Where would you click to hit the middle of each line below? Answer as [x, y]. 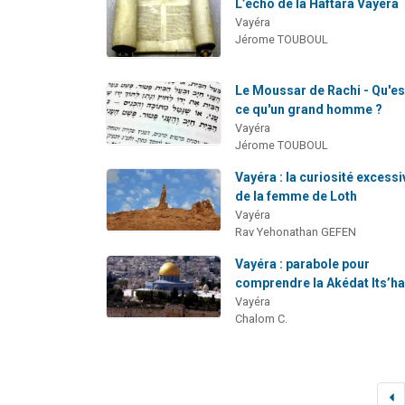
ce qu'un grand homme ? [309, 109]
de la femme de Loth [297, 196]
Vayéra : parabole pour [303, 264]
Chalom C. [262, 318]
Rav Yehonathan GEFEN [296, 231]
